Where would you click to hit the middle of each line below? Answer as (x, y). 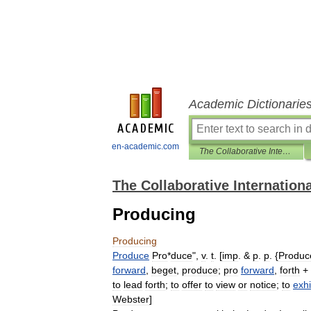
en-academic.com (145, 146)
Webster (131, 299)
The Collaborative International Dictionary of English (287, 151)
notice (263, 285)
